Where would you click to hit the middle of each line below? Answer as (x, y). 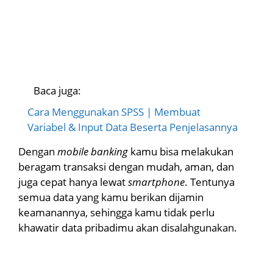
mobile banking (94, 151)
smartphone (156, 182)
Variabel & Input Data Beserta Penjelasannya (133, 127)
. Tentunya (210, 182)
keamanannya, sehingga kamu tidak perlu (116, 212)
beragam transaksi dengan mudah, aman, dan (126, 166)
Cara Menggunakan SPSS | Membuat (114, 112)
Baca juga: (57, 90)
